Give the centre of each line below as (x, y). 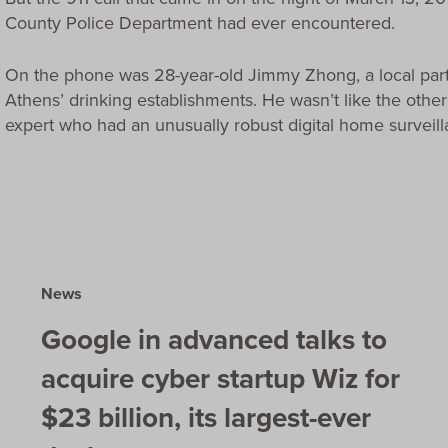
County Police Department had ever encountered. (200, 22)
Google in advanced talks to (213, 339)
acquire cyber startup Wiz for (220, 378)
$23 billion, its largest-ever (205, 417)
